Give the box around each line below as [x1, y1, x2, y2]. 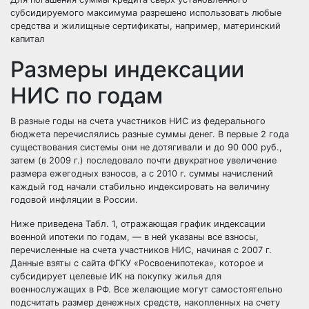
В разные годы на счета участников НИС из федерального [10, 116, 266, 126]
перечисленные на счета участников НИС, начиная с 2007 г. [10, 245, 272, 255]
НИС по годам [10, 82, 163, 109]
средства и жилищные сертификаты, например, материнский [10, 21, 281, 31]
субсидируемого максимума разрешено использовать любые [10, 8, 281, 18]
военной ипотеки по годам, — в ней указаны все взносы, [10, 232, 259, 242]
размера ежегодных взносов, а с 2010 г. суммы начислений [10, 168, 273, 179]
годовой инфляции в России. [10, 195, 138, 205]
